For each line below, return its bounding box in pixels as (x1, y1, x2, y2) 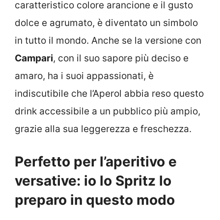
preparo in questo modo (15, 191, 175, 208)
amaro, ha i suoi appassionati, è (15, 70, 154, 82)
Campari (15, 53, 53, 64)
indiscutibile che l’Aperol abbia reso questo (15, 88, 204, 100)
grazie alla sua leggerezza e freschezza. (15, 123, 192, 135)
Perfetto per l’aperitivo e (15, 153, 177, 170)
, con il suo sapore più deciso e (53, 53, 189, 64)
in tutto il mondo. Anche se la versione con (15, 35, 201, 47)
